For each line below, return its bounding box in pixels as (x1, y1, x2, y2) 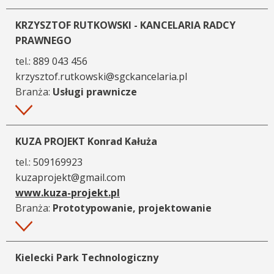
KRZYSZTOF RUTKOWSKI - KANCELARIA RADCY (15, 18, 235, 32)
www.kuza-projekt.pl (15, 185, 120, 199)
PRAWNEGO (15, 33, 72, 47)
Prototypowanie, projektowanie (53, 201, 212, 215)
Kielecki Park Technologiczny (15, 250, 158, 264)
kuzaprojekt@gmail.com (15, 170, 125, 184)
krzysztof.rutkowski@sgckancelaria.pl (15, 69, 187, 83)
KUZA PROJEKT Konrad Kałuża (15, 134, 157, 148)
